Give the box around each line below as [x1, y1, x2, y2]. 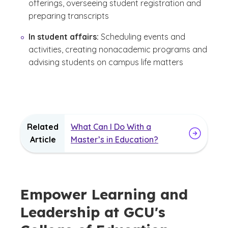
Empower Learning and [20, 185, 188, 204]
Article [30, 134, 56, 145]
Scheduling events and [101, 32, 185, 42]
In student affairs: [28, 32, 101, 42]
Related [27, 122, 59, 132]
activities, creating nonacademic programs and [28, 44, 207, 55]
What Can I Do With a [71, 122, 151, 132]
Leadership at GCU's [20, 203, 165, 221]
